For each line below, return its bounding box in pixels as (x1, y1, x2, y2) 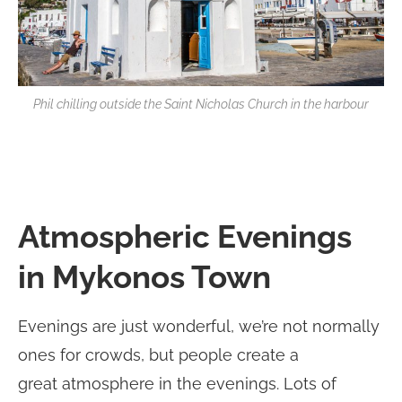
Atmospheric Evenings (18, 218, 352, 256)
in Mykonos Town (18, 258, 271, 296)
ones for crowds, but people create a (18, 345, 299, 365)
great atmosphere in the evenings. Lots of (18, 374, 336, 394)
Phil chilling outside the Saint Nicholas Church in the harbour (33, 97, 369, 112)
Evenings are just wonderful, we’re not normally (18, 317, 380, 336)
